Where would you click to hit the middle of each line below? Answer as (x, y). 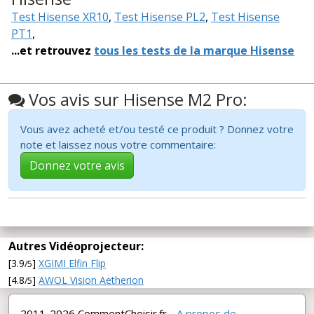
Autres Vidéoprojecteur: (76, 246)
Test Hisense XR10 (60, 17)
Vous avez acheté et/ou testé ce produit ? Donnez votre (157, 129)
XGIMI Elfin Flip (72, 264)
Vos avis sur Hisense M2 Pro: (136, 100)
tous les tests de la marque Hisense (194, 51)
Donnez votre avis (77, 166)
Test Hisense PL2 (160, 17)
